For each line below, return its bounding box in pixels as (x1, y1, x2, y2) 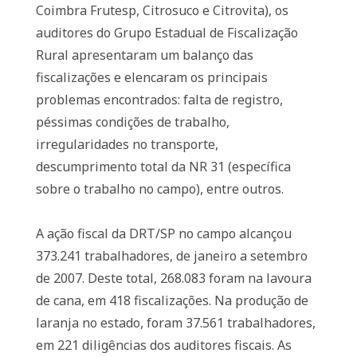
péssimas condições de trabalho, (35, 113, 229, 131)
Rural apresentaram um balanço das (35, 46, 253, 64)
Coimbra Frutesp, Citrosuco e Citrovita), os (35, 2, 288, 19)
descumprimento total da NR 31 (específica (35, 158, 291, 175)
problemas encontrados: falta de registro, (35, 91, 283, 108)
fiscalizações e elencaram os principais (35, 69, 268, 86)
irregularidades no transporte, (35, 135, 218, 153)
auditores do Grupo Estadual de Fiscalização (35, 24, 298, 41)
